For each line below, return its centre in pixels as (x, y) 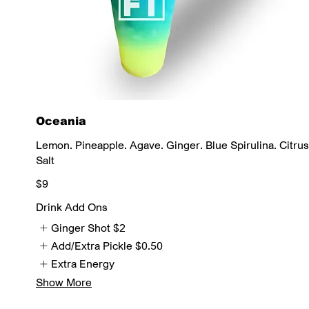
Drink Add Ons (72, 207)
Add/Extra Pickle (92, 245)
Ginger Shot (81, 227)
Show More (64, 282)
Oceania (61, 121)
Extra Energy (83, 264)
